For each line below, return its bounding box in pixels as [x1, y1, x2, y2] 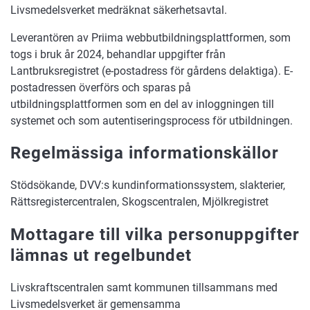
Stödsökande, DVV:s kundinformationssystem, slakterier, [10, 179, 285, 192]
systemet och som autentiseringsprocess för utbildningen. [10, 113, 293, 127]
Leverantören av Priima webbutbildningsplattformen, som [10, 30, 291, 44]
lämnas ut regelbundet [10, 246, 192, 266]
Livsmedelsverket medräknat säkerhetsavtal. [10, 3, 227, 17]
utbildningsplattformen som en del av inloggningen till [10, 97, 274, 111]
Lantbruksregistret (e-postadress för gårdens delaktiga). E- [10, 64, 293, 77]
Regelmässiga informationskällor [10, 143, 279, 163]
